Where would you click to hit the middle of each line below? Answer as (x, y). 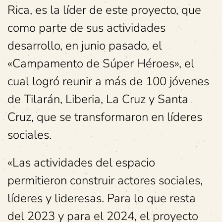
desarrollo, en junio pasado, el (85, 46)
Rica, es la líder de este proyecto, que (104, 10)
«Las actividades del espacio (81, 163)
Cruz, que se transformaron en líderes (105, 117)
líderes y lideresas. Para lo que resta (102, 198)
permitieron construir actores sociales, (105, 180)
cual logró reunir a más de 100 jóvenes (108, 81)
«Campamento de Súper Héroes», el (101, 63)
